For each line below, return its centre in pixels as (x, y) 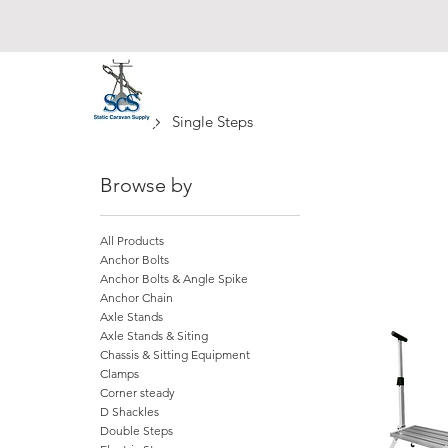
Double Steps (136, 431)
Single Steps (212, 122)
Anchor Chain (136, 298)
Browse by (146, 185)
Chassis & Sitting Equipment (175, 355)
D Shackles (129, 412)
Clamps (119, 374)
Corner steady (137, 393)
